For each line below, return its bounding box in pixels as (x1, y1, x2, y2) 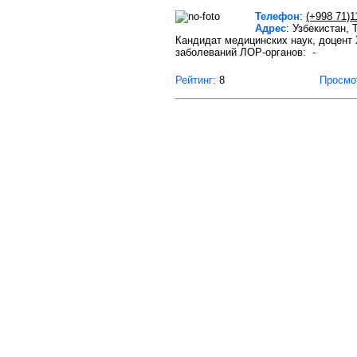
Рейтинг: (175, 74, 216, 86)
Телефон (255, 10, 300, 22)
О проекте (175, 339, 214, 347)
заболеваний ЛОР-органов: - (175, 46, 316, 58)
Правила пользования (229, 339, 313, 347)
